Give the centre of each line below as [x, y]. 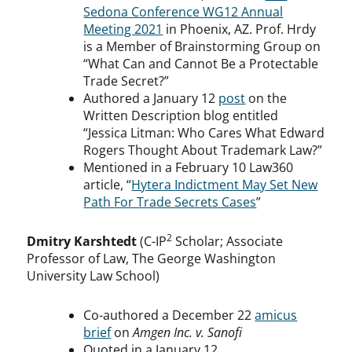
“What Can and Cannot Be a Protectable [201, 64]
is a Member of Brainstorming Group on [202, 47]
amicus [276, 315]
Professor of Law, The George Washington [152, 259]
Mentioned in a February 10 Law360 [189, 168]
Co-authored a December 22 [169, 315]
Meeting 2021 [123, 29]
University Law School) [93, 276]
